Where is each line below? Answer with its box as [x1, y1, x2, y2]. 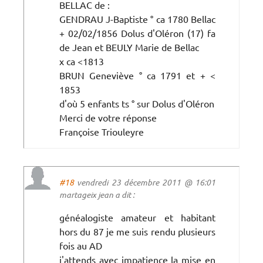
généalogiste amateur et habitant [59, 211, 215, 223]
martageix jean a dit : [59, 188, 134, 200]
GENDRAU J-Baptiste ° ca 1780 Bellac [59, 12, 215, 25]
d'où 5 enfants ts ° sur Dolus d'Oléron [59, 97, 214, 109]
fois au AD [59, 239, 102, 251]
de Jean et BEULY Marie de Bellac [59, 41, 199, 53]
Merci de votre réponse [59, 111, 157, 123]
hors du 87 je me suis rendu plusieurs [59, 225, 215, 237]
